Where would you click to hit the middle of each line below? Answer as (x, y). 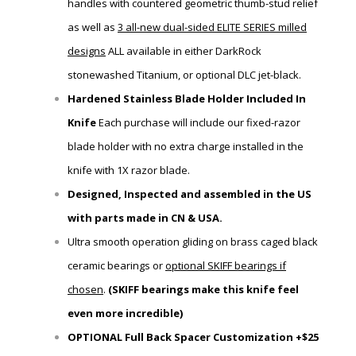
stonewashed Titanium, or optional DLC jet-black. (184, 75)
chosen (85, 290)
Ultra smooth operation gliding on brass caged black (193, 242)
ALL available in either (161, 51)
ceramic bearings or (116, 266)
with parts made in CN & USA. (146, 218)
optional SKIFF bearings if (226, 266)
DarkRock (238, 51)
